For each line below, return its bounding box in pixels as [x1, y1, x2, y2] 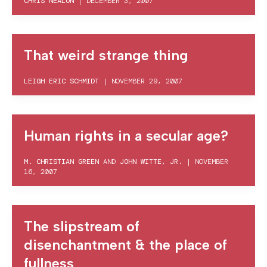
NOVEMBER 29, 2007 [111, 76, 182, 86]
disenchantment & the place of [24, 236, 227, 253]
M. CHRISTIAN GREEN [24, 157, 99, 166]
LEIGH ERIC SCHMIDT [24, 76, 99, 86]
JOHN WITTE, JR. [120, 157, 182, 166]
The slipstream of [24, 218, 139, 235]
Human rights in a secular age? [24, 127, 228, 144]
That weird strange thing [24, 46, 188, 64]
